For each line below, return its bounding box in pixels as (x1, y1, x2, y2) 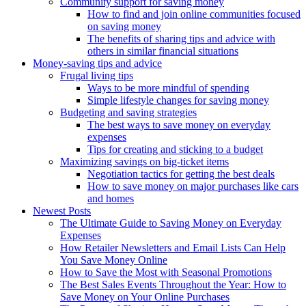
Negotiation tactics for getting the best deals (87, 168, 275, 180)
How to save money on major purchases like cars (87, 180, 298, 193)
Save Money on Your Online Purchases (60, 291, 229, 303)
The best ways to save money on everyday (87, 119, 270, 131)
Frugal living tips (60, 70, 133, 82)
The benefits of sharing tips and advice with (87, 33, 275, 45)
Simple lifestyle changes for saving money (87, 94, 269, 107)
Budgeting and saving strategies (60, 107, 197, 119)
